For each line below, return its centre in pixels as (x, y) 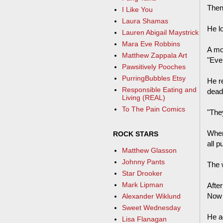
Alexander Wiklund (151, 196)
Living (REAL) (143, 98)
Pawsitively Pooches (154, 67)
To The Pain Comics (153, 109)
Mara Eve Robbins (151, 44)
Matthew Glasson (149, 151)
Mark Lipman (142, 185)
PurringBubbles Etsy (154, 78)
